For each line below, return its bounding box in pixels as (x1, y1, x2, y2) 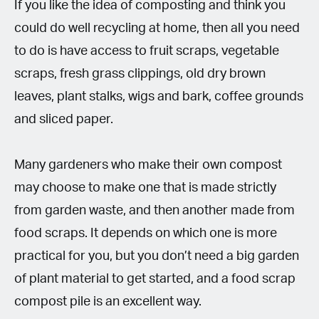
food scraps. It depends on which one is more (14, 226, 277, 240)
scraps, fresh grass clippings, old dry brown (14, 67, 266, 80)
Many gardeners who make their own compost (14, 158, 282, 172)
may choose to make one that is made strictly (14, 181, 276, 194)
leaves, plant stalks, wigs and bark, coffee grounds (14, 90, 303, 103)
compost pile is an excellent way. (14, 295, 202, 308)
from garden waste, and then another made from (14, 204, 295, 217)
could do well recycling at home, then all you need (14, 21, 300, 35)
